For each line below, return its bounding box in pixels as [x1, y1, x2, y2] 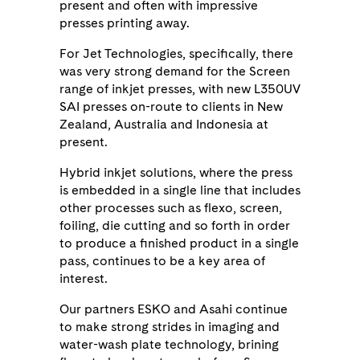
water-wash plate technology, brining [59, 337, 279, 353]
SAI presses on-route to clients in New [59, 99, 283, 115]
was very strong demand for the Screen [59, 63, 290, 80]
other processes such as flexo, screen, [59, 200, 282, 216]
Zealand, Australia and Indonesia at [59, 117, 268, 133]
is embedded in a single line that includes [59, 182, 301, 198]
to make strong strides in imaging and [59, 319, 280, 335]
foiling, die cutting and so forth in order [59, 218, 290, 234]
